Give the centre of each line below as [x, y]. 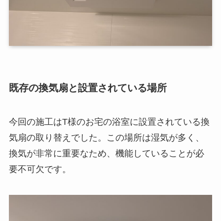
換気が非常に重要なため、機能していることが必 [106, 154]
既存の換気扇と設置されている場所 [88, 88]
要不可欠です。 [40, 169]
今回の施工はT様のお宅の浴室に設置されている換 [109, 122]
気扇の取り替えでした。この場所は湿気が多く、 [106, 138]
